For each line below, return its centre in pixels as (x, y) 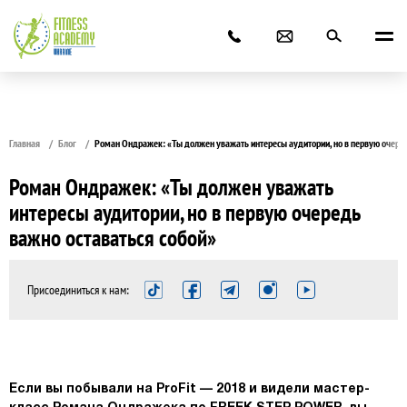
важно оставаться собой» (113, 238)
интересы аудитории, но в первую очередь (184, 213)
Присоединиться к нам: (78, 290)
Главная (25, 143)
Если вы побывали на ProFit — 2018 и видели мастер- (189, 389)
